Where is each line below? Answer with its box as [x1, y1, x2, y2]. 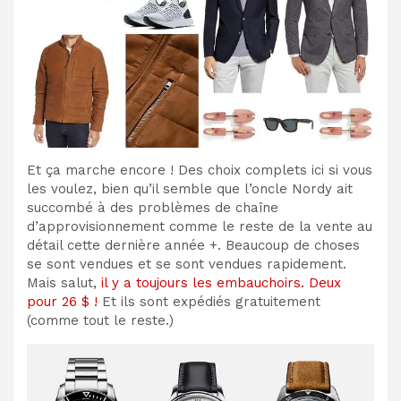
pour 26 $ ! [27, 293, 98, 310]
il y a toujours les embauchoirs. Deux [101, 274, 341, 291]
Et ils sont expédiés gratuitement [98, 293, 320, 310]
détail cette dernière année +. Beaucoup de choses [27, 236, 360, 253]
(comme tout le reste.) [27, 311, 174, 328]
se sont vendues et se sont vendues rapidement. [27, 255, 346, 272]
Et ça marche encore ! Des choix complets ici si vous [27, 161, 372, 178]
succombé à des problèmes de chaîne [27, 199, 278, 216]
